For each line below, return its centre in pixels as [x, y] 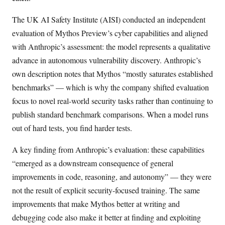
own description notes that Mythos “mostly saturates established [113, 73]
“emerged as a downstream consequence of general [93, 163]
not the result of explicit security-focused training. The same [106, 190]
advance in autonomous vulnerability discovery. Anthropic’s [106, 60]
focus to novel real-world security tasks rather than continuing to [113, 100]
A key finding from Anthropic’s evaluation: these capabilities [108, 149]
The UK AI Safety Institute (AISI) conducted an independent [109, 19]
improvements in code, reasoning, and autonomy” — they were [112, 176]
